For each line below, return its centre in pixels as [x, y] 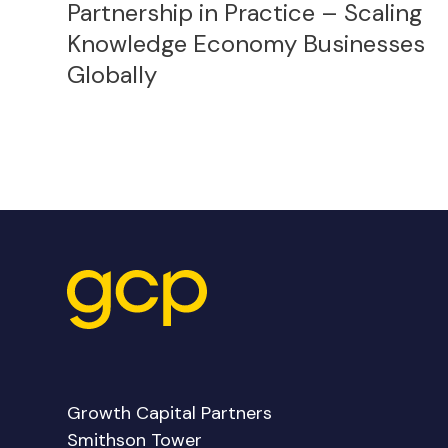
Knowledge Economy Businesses [246, 43]
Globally [112, 74]
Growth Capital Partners [170, 413]
